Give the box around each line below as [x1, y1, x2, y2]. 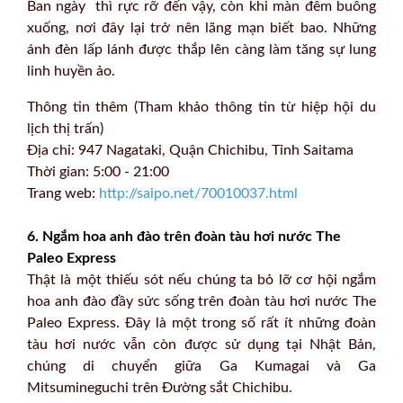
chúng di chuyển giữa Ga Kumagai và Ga [27, 358, 376, 373]
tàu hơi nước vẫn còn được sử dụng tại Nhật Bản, [27, 336, 376, 352]
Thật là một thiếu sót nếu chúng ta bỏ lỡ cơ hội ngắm [27, 272, 376, 287]
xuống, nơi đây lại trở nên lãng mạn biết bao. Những [27, 20, 376, 35]
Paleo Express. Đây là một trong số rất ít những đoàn [27, 315, 376, 330]
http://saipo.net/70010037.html [99, 185, 298, 201]
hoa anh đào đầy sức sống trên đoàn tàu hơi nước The [27, 293, 376, 309]
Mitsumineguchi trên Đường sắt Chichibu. [27, 380, 292, 395]
